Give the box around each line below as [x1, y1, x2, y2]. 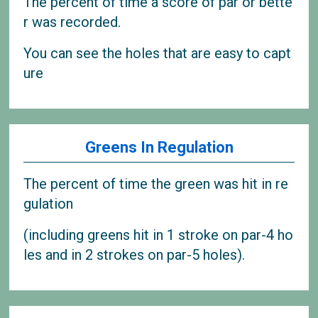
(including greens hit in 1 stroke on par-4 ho [23, 226, 294, 243]
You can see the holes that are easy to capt [23, 44, 292, 62]
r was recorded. [23, 13, 121, 31]
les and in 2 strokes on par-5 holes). [23, 246, 246, 263]
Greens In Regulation [84, 138, 234, 157]
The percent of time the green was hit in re [23, 175, 289, 192]
